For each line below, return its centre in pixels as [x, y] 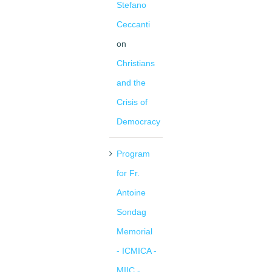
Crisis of [132, 102]
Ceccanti [133, 25]
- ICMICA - [137, 251]
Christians [136, 63]
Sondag [131, 212]
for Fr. [128, 173]
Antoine [131, 193]
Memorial [134, 232]
